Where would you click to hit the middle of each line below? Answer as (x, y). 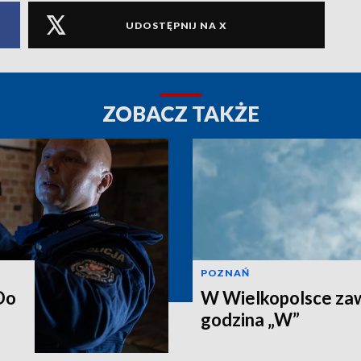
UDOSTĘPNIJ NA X (176, 25)
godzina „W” (250, 319)
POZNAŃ (225, 272)
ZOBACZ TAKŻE (180, 114)
